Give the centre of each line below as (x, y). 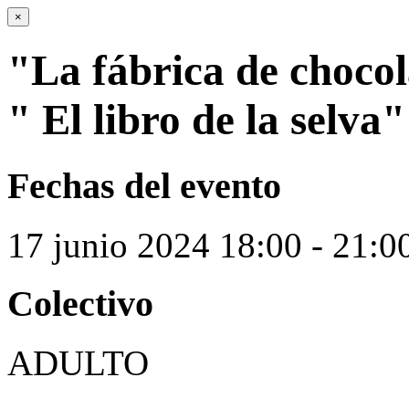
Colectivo (80, 304)
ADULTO (78, 363)
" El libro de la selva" (206, 120)
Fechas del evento (144, 185)
